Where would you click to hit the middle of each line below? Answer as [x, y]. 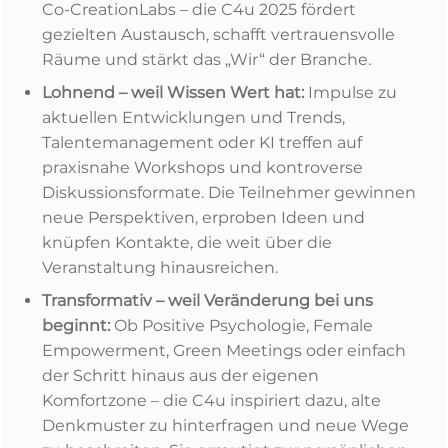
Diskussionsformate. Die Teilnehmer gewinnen [229, 192]
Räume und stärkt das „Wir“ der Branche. [206, 59]
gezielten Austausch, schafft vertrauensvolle [218, 34]
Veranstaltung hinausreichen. [160, 267]
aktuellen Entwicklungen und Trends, [193, 117]
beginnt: [76, 325]
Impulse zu [350, 92]
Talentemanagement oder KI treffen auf [202, 142]
